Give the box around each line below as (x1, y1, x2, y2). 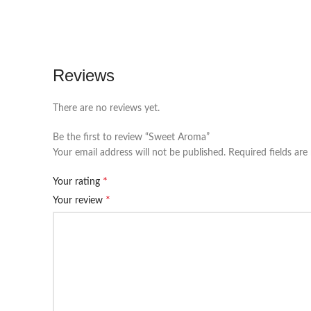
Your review (53, 196, 106, 205)
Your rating (53, 177, 103, 187)
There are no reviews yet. (53, 103, 160, 113)
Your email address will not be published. (53, 148, 226, 158)
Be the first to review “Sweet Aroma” (53, 133, 210, 142)
